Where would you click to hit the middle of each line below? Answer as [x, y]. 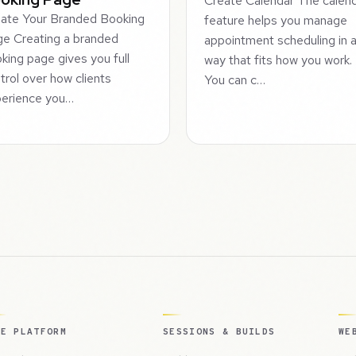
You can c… [235, 79]
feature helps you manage [276, 20]
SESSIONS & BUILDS [219, 331]
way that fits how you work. [279, 60]
